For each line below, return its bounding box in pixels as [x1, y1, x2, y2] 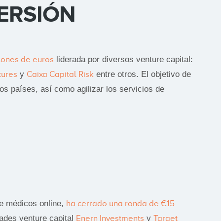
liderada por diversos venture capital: [54, 54, 193, 64]
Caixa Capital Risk [27, 69, 94, 79]
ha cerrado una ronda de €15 [66, 198, 175, 208]
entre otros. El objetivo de [94, 69, 191, 79]
